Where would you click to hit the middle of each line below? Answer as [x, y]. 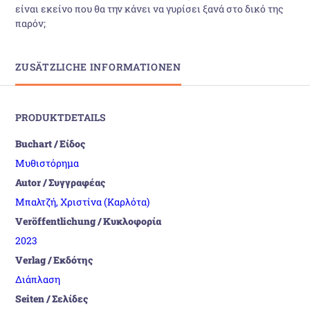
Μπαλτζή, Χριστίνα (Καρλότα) [83, 201]
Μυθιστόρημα [47, 163]
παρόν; [31, 23]
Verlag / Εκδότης [54, 259]
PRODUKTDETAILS [61, 117]
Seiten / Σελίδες [52, 298]
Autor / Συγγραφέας [61, 182]
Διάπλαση [38, 279]
